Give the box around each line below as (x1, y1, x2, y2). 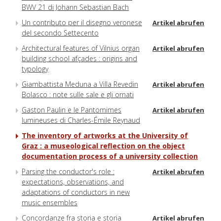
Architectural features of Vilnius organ (22, 43, 140, 53)
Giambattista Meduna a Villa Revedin (22, 79, 138, 89)
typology (22, 64, 48, 74)
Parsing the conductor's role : (22, 166, 114, 176)
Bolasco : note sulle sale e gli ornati (22, 89, 134, 99)
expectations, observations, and (22, 177, 124, 186)
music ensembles (22, 197, 77, 207)
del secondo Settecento (22, 28, 99, 37)
